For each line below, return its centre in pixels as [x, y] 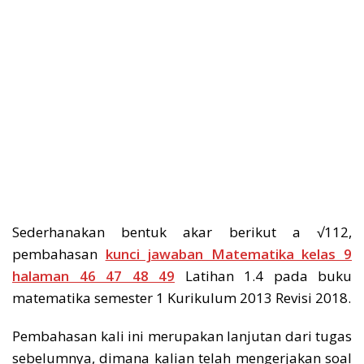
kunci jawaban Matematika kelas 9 [229, 254]
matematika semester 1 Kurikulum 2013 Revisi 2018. [182, 298]
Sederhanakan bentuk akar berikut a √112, [182, 232]
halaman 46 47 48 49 [93, 276]
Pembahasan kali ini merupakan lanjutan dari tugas [182, 336]
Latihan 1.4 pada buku [263, 276]
